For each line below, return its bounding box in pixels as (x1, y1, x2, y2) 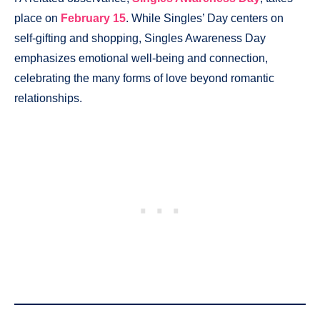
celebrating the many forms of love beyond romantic (14, 72, 274, 85)
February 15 (61, 12, 126, 25)
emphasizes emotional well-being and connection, (14, 52, 268, 65)
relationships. (14, 92, 82, 105)
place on (14, 12, 61, 25)
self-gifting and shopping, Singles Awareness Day (14, 32, 266, 45)
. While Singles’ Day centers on (126, 12, 284, 25)
